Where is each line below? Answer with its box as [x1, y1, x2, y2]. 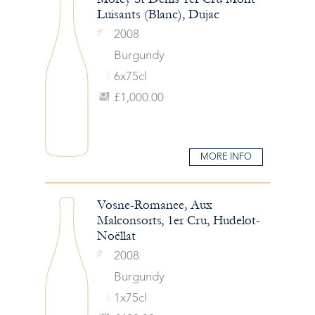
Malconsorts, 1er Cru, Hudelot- [96, 212, 260, 228]
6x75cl [113, 71, 147, 83]
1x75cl [113, 292, 147, 304]
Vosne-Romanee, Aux [96, 197, 212, 212]
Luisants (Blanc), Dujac [96, 7, 219, 22]
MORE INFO [200, 152, 252, 162]
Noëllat [96, 228, 136, 243]
